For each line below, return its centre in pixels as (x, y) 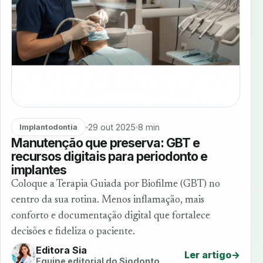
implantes (39, 170)
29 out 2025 (112, 127)
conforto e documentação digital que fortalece (111, 216)
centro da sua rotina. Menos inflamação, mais (108, 200)
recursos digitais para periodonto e (109, 156)
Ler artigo (208, 255)
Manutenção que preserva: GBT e (106, 143)
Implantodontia (48, 127)
